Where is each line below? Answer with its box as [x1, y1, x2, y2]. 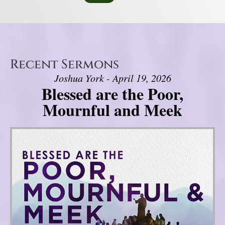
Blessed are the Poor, [42, 82, 183, 106]
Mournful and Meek [43, 98, 182, 122]
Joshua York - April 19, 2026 [54, 71, 171, 85]
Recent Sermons [10, 56, 119, 73]
